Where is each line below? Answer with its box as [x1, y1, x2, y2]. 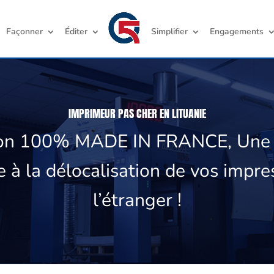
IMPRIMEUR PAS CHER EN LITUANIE [68, 105, 206, 122]
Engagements [210, 26, 264, 38]
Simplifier [151, 26, 188, 38]
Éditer [65, 26, 88, 38]
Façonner [6, 26, 43, 38]
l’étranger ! [92, 188, 182, 213]
